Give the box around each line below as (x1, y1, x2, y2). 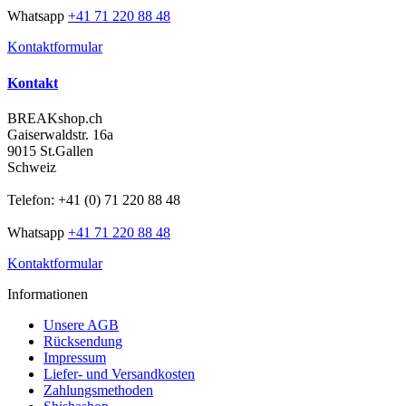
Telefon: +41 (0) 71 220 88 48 (7, 191, 180, 208)
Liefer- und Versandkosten (43, 365, 195, 382)
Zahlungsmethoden (43, 382, 153, 398)
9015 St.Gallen (7, 142, 93, 159)
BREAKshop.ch (7, 110, 102, 126)
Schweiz (7, 159, 56, 175)
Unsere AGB (43, 316, 119, 333)
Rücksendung (43, 333, 122, 349)
